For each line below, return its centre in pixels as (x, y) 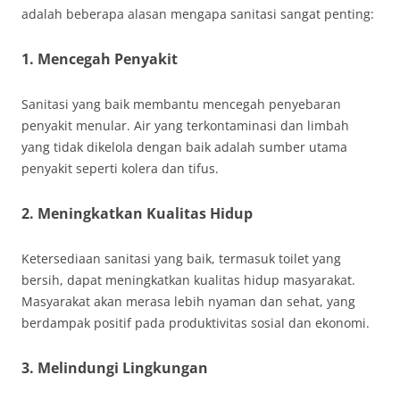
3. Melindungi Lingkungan (115, 368)
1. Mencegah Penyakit (100, 59)
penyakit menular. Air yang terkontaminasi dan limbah (185, 125)
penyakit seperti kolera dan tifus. (120, 168)
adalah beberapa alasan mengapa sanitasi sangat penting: (198, 14)
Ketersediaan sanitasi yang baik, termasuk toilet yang (181, 258)
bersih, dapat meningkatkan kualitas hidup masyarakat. (188, 280)
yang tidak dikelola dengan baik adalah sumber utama (184, 147)
